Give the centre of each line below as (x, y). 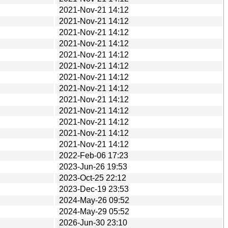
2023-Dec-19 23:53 (94, 189)
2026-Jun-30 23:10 (93, 222)
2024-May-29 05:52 (94, 211)
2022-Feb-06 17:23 (94, 155)
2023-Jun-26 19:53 (93, 166)
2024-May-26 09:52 (94, 200)
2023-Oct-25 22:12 (93, 178)
